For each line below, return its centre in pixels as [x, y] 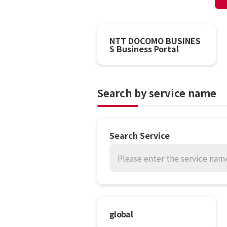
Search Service [140, 135]
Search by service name [157, 93]
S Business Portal [144, 49]
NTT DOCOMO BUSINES [155, 41]
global [121, 214]
